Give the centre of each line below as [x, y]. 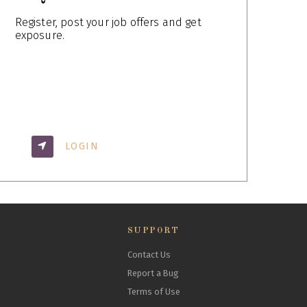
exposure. [40, 36]
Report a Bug [153, 273]
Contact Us [149, 255]
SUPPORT [153, 231]
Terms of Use [153, 292]
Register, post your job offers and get [108, 23]
